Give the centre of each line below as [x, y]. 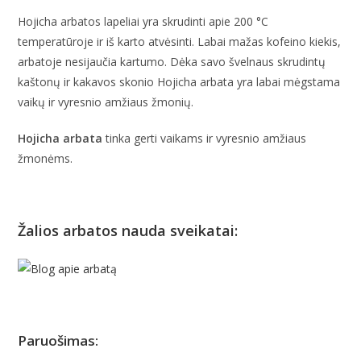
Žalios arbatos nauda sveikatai [127, 230]
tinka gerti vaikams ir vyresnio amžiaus [205, 138]
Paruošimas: [58, 340]
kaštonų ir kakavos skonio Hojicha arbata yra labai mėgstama [179, 81]
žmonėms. [46, 158]
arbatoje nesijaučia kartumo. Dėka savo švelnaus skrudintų [172, 61]
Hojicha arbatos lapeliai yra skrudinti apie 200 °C [143, 21]
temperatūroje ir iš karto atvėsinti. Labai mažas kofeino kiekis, [180, 41]
